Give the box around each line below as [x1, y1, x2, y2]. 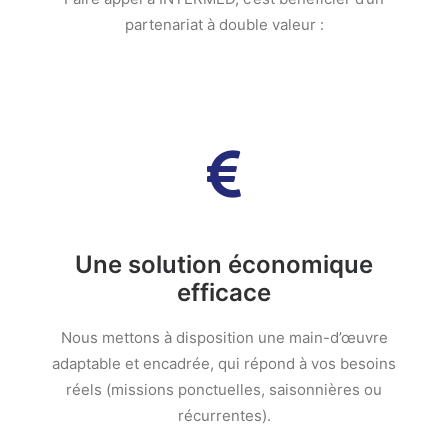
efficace [177, 278, 271, 307]
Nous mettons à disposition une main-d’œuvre [60, 328, 388, 347]
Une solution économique [75, 250, 373, 279]
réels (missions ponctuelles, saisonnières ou [66, 380, 382, 399]
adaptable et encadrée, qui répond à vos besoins [52, 354, 396, 373]
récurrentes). [177, 406, 271, 425]
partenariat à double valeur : [124, 15, 324, 34]
